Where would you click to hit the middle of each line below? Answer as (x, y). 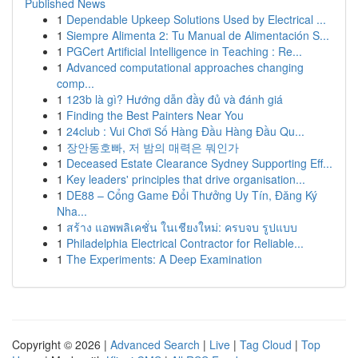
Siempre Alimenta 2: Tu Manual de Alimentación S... (198, 35)
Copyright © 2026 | (61, 344)
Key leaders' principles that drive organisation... (186, 179)
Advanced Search (155, 344)
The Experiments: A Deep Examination (164, 259)
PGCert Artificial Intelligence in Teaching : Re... (184, 51)
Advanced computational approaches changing (185, 67)
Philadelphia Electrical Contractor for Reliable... (185, 243)
